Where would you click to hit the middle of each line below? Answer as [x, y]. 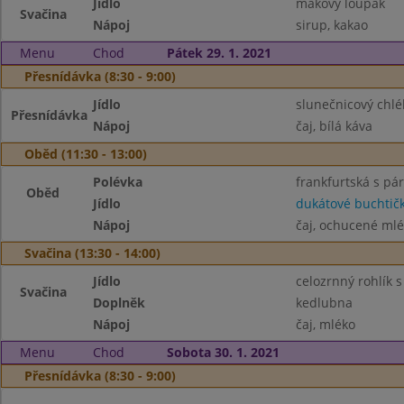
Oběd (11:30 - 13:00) [86, 154]
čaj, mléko [325, 324]
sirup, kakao [331, 25]
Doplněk [119, 303]
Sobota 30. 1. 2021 [223, 352]
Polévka [118, 182]
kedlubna [324, 303]
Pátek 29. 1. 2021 [219, 53]
